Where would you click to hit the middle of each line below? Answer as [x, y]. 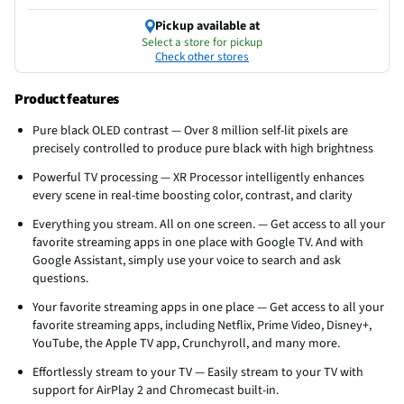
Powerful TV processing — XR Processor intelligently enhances [198, 177]
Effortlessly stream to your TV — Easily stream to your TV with [198, 372]
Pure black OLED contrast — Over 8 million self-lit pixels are [190, 130]
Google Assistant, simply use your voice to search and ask [187, 260]
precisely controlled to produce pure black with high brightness [203, 148]
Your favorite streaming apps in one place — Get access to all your [208, 307]
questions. [60, 278]
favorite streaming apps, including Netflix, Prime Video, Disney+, [202, 325]
